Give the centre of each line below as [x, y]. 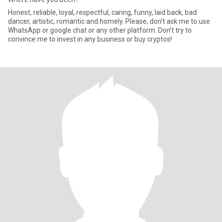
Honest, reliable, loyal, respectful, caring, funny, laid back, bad [102, 12]
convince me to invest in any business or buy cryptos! [90, 39]
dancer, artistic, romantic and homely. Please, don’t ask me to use [67, 21]
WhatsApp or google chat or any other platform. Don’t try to [100, 30]
